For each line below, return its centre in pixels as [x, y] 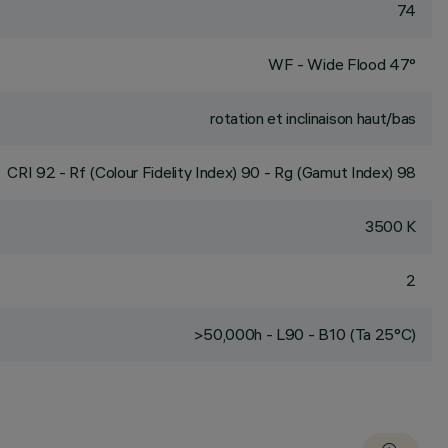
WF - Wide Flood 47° [342, 64]
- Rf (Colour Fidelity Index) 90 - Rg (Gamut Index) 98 [235, 172]
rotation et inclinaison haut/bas [313, 118]
